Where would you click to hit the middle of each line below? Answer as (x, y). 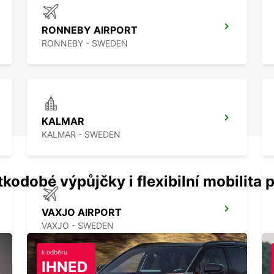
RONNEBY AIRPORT (90, 30)
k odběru (54, 252)
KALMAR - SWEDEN (81, 135)
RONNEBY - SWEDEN (85, 43)
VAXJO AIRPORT (82, 213)
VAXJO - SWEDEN (78, 226)
